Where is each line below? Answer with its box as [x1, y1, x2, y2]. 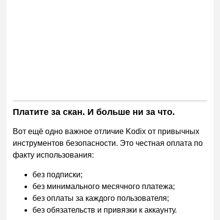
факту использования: [13, 151, 94, 160]
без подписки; [32, 170, 83, 179]
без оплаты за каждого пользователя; [32, 193, 169, 202]
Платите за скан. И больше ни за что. [13, 107, 175, 117]
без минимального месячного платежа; [32, 182, 175, 191]
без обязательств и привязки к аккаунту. [32, 205, 177, 214]
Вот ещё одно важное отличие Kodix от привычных [13, 127, 200, 136]
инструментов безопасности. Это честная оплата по [13, 139, 203, 148]
